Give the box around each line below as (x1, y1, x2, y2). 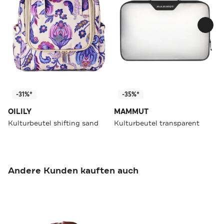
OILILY (8, 106, 31, 116)
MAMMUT (114, 106, 148, 116)
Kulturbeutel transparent (114, 118, 199, 127)
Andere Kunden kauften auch (8, 164, 138, 176)
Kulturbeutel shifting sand (8, 118, 98, 127)
